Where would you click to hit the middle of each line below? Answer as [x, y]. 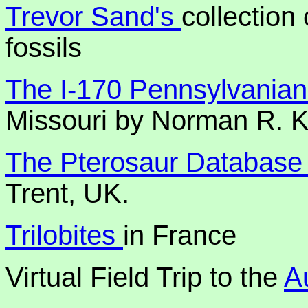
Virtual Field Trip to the [145, 277]
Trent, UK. [67, 193]
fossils [44, 47]
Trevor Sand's [93, 16]
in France [180, 235]
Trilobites [64, 235]
